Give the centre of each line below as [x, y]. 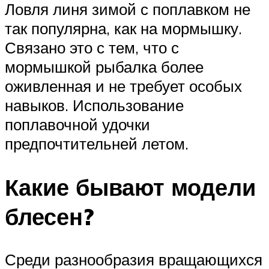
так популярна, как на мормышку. [123, 28]
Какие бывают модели [130, 187]
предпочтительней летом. [97, 143]
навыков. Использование [94, 105]
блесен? [49, 216]
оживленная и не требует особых [123, 86]
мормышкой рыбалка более [104, 66]
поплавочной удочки [77, 124]
